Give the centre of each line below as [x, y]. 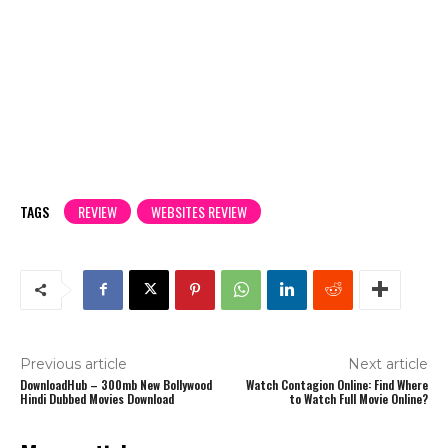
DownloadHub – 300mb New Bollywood [116, 384]
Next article [387, 363]
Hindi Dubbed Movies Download [97, 398]
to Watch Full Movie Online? [358, 398]
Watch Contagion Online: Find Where [336, 384]
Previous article [73, 363]
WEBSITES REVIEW [199, 211]
